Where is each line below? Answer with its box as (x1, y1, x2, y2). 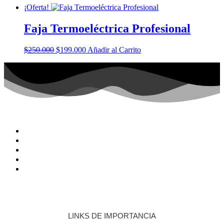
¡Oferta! (24, 2, 49, 11)
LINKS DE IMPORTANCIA (68, 211, 156, 220)
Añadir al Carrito (87, 45, 141, 54)
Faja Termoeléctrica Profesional (24, 21, 190, 35)
